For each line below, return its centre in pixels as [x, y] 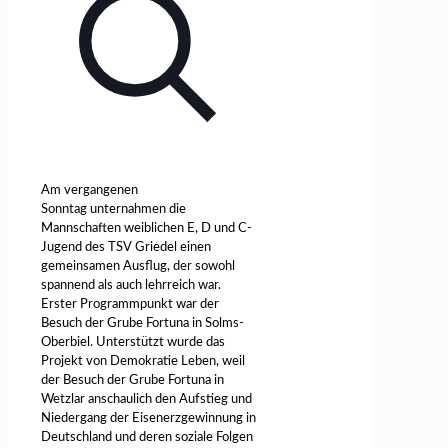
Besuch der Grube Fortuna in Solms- [142, 324]
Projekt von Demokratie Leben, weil [143, 362]
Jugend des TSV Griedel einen [126, 248]
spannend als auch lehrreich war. [131, 286]
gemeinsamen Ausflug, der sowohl [138, 267]
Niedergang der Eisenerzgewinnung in [148, 419]
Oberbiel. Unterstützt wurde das [133, 343]
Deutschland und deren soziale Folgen [147, 438]
